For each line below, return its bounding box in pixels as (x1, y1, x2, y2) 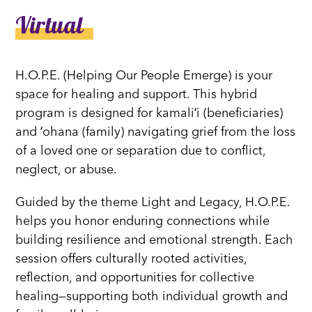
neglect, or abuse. (15, 164, 118, 177)
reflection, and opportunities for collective (15, 272, 255, 285)
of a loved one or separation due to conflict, (15, 145, 266, 158)
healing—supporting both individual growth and (15, 290, 288, 304)
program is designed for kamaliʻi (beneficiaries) (15, 107, 283, 120)
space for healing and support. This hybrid (15, 88, 258, 102)
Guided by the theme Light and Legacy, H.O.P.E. (15, 196, 290, 210)
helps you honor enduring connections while (15, 215, 270, 228)
